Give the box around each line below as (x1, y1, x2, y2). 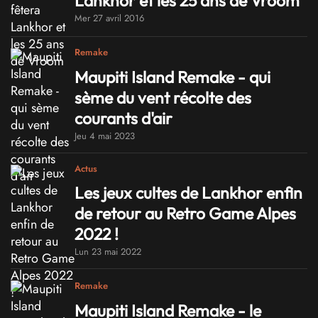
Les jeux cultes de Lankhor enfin (75, 182, 302, 204)
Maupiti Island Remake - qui (75, 66, 270, 87)
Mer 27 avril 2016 (75, 11, 144, 26)
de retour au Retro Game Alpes (75, 203, 296, 224)
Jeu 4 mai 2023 (75, 128, 135, 143)
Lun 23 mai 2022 (75, 245, 141, 259)
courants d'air (75, 107, 172, 128)
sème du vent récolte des (75, 87, 251, 108)
